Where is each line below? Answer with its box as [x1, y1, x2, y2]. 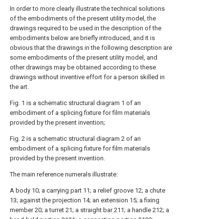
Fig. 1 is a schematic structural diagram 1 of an [10, 99, 141, 107]
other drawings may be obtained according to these [10, 64, 156, 71]
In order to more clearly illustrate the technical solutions [10, 5, 165, 12]
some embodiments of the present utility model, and [10, 54, 157, 61]
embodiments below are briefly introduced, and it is [10, 34, 155, 42]
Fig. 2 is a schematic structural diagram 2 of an [10, 135, 141, 142]
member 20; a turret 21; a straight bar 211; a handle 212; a [10, 206, 169, 214]
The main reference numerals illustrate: [10, 171, 118, 178]
